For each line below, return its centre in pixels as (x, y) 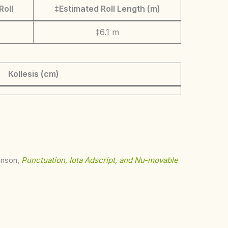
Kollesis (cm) (34, 74)
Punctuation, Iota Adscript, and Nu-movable (100, 160)
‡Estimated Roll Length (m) (107, 8)
